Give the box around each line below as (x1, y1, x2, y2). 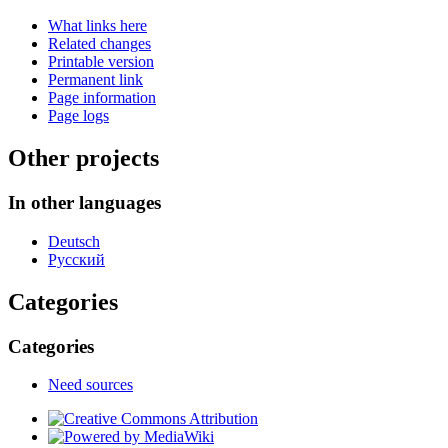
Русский (48, 250, 105, 268)
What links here (48, 17, 147, 35)
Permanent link (48, 71, 143, 89)
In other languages (8, 192, 161, 214)
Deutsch (48, 232, 100, 250)
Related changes (48, 35, 151, 53)
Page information (48, 89, 156, 107)
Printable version (48, 53, 154, 71)
